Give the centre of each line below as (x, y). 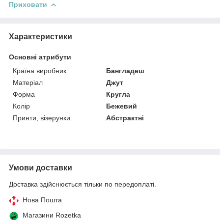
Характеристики (41, 36)
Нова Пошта (42, 200)
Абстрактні (125, 118)
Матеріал (28, 82)
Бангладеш (125, 70)
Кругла (118, 94)
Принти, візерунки (41, 118)
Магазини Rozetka (52, 215)
